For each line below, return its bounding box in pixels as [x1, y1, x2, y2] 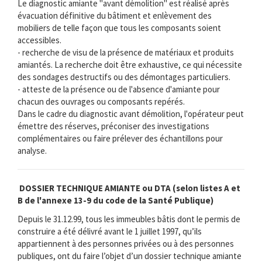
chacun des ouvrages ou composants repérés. [18, 96, 185, 108]
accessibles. [18, 35, 61, 46]
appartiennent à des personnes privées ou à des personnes [18, 237, 234, 249]
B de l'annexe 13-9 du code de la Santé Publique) [18, 195, 213, 206]
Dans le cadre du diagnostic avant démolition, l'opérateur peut [18, 108, 244, 120]
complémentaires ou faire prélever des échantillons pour [18, 133, 223, 144]
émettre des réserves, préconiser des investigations [18, 120, 209, 132]
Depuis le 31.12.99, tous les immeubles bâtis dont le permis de [18, 213, 240, 225]
